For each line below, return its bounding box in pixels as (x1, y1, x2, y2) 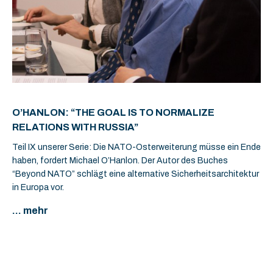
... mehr (12, 205, 48, 216)
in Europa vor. (12, 183, 64, 192)
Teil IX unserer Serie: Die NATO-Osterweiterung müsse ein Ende (12, 143, 261, 152)
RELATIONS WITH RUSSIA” (12, 122, 138, 132)
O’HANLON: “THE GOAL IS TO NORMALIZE (12, 107, 214, 118)
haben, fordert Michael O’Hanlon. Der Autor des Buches (12, 156, 228, 165)
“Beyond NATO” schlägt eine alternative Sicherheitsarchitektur (12, 169, 259, 179)
